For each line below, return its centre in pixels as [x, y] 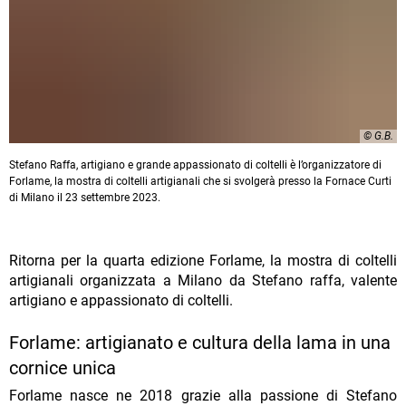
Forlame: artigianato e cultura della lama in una [200, 343]
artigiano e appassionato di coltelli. [121, 301]
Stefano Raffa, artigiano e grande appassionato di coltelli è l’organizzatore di [195, 165]
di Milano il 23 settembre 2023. [85, 198]
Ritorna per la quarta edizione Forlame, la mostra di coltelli [203, 261]
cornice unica [63, 368]
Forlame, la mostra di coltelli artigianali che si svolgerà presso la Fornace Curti [200, 182]
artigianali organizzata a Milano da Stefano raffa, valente [203, 281]
